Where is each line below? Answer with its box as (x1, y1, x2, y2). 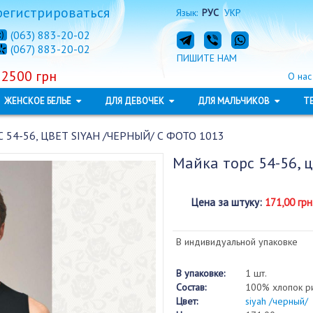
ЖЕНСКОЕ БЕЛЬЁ (3, 95, 73, 107)
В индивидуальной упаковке (175, 235, 298, 248)
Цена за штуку (191, 196, 259, 209)
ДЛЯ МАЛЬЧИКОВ (197, 95, 272, 107)
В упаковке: (175, 267, 225, 279)
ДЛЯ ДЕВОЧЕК (104, 95, 166, 107)
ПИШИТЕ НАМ (176, 52, 237, 64)
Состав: (175, 281, 206, 293)
